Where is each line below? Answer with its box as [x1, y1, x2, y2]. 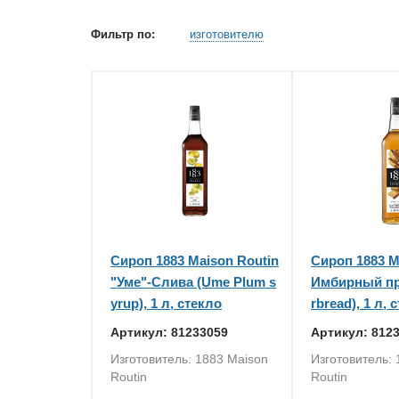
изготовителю [190, 28, 264, 41]
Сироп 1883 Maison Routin [110, 253, 279, 268]
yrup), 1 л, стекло [110, 296, 222, 311]
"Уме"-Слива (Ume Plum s [110, 274, 276, 289]
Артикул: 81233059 [110, 325, 228, 339]
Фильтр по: [91, 28, 159, 41]
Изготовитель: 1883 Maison [110, 352, 268, 366]
